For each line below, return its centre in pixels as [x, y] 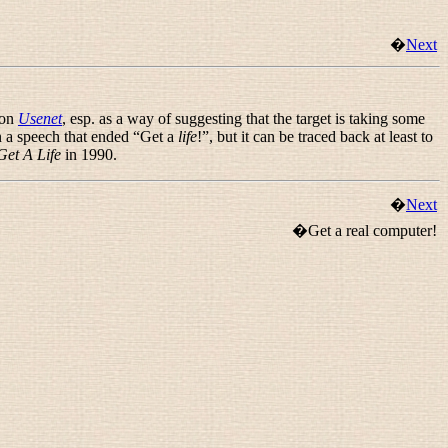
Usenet [40, 118]
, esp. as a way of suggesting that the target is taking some [243, 118]
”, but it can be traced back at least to [317, 136]
